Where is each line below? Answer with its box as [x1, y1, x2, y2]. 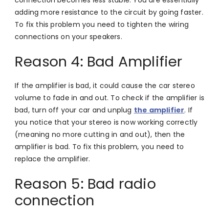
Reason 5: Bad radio [15, 174, 156, 194]
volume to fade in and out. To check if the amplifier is [15, 92, 205, 103]
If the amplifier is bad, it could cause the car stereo [15, 80, 195, 90]
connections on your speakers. [15, 31, 122, 42]
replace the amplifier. [15, 153, 90, 164]
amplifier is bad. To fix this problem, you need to [15, 141, 184, 152]
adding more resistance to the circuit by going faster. [15, 7, 203, 17]
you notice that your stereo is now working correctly [15, 117, 198, 127]
